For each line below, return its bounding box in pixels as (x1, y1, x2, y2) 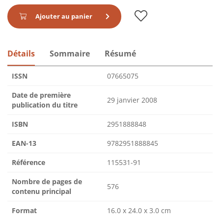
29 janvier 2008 (107, 95, 157, 105)
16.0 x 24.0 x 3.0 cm (107, 205, 171, 215)
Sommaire (50, 48, 90, 59)
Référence (12, 157, 45, 167)
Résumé (105, 48, 136, 59)
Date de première (12, 90, 71, 100)
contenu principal (12, 186, 71, 196)
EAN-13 (12, 138, 36, 148)
